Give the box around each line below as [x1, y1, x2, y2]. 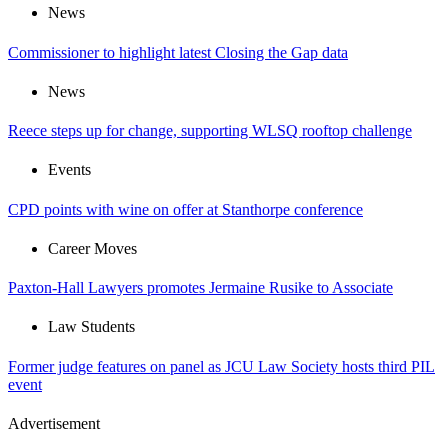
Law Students [48, 318, 135, 336]
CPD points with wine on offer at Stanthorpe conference [8, 200, 363, 218]
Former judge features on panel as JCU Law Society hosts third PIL [8, 357, 435, 375]
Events [48, 161, 91, 179]
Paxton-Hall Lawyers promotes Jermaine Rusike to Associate [8, 279, 393, 297]
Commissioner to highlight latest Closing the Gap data [8, 43, 348, 61]
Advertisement [8, 414, 100, 432]
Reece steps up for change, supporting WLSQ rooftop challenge [8, 122, 412, 140]
